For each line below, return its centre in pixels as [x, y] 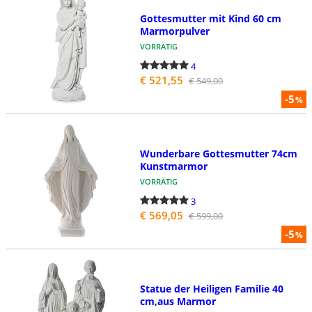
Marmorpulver [174, 31]
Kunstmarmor [173, 166]
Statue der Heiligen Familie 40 [211, 288]
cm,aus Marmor [178, 301]
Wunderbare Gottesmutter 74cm [218, 154]
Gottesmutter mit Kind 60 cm [210, 19]
